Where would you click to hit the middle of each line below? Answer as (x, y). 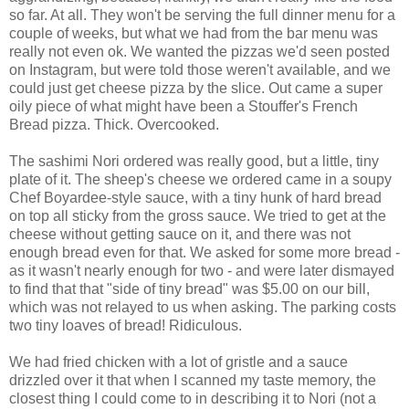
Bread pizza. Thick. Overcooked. (114, 125)
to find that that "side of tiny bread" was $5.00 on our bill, (189, 289)
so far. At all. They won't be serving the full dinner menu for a (202, 16)
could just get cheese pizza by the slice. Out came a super (196, 89)
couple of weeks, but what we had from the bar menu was (194, 34)
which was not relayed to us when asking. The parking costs (203, 308)
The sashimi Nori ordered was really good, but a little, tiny (194, 162)
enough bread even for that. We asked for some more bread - (204, 253)
